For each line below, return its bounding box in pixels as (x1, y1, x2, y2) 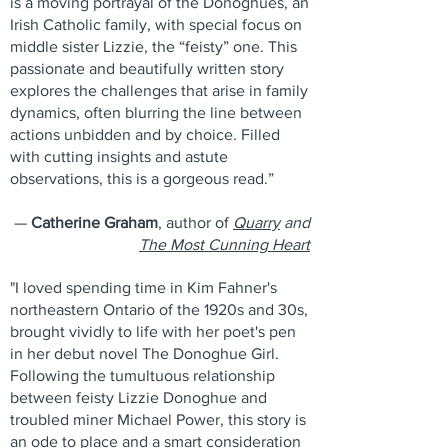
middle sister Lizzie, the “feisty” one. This (10, 38, 297, 55)
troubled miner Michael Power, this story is (10, 411, 306, 428)
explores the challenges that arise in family (10, 82, 308, 99)
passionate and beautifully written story (10, 60, 284, 77)
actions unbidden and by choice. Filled (10, 126, 280, 143)
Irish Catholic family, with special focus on (10, 16, 302, 33)
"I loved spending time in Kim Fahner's (10, 279, 277, 296)
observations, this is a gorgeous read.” (10, 170, 274, 187)
